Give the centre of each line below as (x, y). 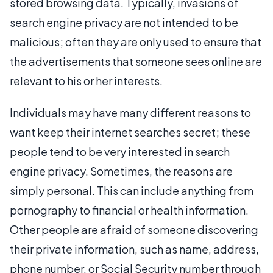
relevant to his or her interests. (86, 81)
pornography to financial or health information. (129, 210)
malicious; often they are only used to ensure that (136, 42)
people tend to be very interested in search (120, 151)
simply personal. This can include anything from (132, 190)
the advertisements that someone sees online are (136, 61)
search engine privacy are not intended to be (124, 22)
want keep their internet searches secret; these (130, 132)
